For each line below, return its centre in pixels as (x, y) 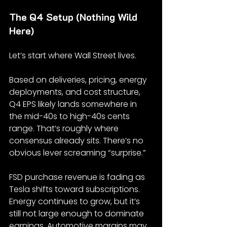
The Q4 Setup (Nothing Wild (74, 16)
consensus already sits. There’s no (77, 140)
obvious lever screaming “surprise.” (78, 153)
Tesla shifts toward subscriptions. (75, 189)
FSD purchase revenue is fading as (78, 177)
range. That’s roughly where (65, 128)
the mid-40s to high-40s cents (70, 116)
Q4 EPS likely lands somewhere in (74, 104)
